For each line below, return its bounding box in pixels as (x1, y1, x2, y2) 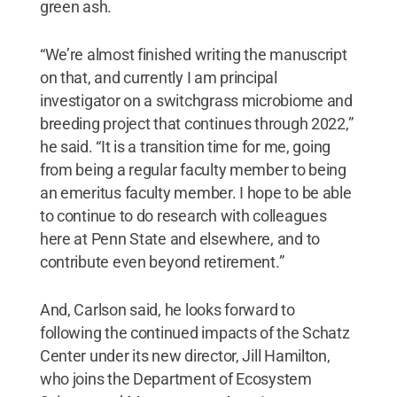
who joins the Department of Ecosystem (39, 369, 312, 388)
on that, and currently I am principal (39, 67, 277, 87)
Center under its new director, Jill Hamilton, (39, 346, 331, 365)
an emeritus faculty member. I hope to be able (39, 183, 352, 202)
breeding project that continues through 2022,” (39, 113, 354, 133)
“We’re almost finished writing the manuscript (39, 44, 347, 64)
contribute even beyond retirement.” (39, 252, 284, 271)
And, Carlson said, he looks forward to (39, 300, 295, 319)
